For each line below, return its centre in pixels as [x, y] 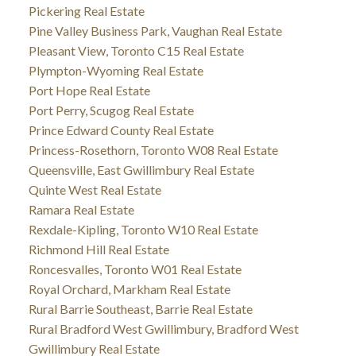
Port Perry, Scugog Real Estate [111, 110]
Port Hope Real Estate [89, 90]
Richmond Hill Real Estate [99, 249]
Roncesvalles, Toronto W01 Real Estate [135, 269]
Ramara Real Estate [81, 209]
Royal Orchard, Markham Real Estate [129, 288]
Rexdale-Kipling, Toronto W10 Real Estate [143, 229]
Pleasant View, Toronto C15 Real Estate [136, 50]
